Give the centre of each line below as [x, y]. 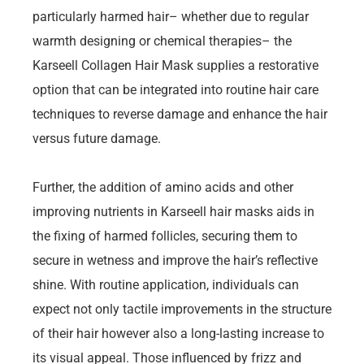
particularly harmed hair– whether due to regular [171, 17]
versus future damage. [97, 139]
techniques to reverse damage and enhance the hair [180, 115]
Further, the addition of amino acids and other [163, 188]
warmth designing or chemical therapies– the [162, 41]
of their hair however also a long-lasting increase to [178, 334]
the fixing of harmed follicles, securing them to [165, 236]
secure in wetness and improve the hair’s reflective [175, 261]
